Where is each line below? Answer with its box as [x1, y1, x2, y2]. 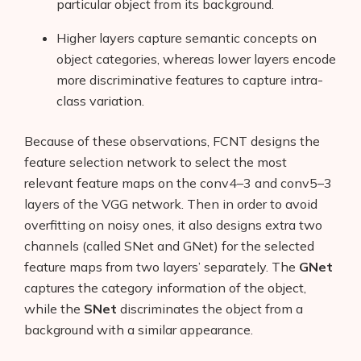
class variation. [56, 92, 144, 109]
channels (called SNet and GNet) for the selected [24, 237, 314, 254]
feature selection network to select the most [24, 153, 287, 170]
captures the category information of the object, [24, 279, 306, 296]
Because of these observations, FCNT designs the [24, 132, 320, 149]
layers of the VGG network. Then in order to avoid [24, 195, 317, 212]
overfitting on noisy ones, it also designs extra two [24, 216, 322, 233]
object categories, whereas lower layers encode [56, 50, 336, 67]
